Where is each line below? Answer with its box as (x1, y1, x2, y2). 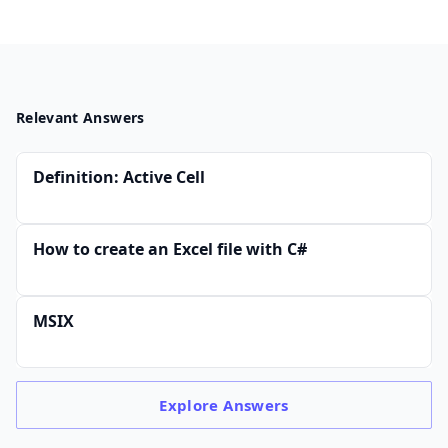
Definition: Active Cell (33, 166, 205, 189)
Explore (159, 395, 224, 416)
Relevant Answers (16, 108, 145, 128)
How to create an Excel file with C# (33, 238, 307, 261)
